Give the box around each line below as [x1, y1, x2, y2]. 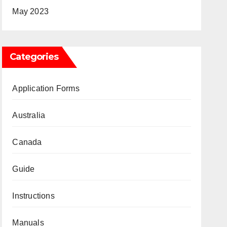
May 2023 [12, 7, 49, 16]
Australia [12, 111, 46, 120]
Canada [12, 138, 42, 146]
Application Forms [12, 84, 80, 93]
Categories [10, 51, 59, 62]
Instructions [12, 192, 55, 200]
